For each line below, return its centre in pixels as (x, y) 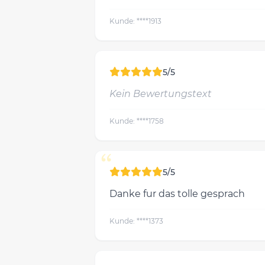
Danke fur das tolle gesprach (177, 194)
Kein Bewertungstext (161, 94)
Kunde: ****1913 (135, 21)
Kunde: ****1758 (137, 121)
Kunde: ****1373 (136, 221)
